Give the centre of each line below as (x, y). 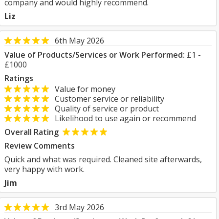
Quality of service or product (104, 109)
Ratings (19, 78)
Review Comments (40, 146)
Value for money (82, 89)
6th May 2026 (79, 41)
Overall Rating (32, 132)
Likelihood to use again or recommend (122, 118)
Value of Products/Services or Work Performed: (95, 55)
